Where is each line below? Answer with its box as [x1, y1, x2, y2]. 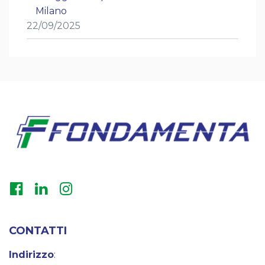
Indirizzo [9, 248, 54, 260]
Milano [35, 5, 67, 17]
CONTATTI [9, 224, 67, 237]
